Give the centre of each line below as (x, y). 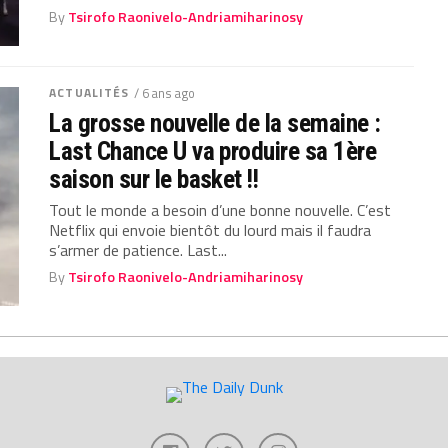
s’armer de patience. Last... (138, 249)
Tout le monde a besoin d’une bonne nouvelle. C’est (220, 209)
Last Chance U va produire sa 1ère (213, 150)
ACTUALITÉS (89, 92)
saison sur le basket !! (154, 178)
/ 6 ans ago (165, 92)
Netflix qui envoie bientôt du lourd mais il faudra (210, 229)
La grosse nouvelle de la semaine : (215, 122)
